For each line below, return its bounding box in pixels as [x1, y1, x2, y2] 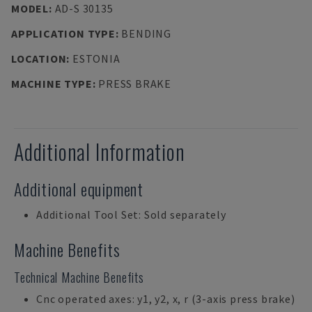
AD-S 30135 [54, 1, 114, 15]
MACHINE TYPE [11, 77, 93, 91]
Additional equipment [14, 176, 143, 201]
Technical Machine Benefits [14, 268, 144, 286]
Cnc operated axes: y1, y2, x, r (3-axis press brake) [36, 292, 295, 306]
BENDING [121, 26, 171, 40]
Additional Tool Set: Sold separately [36, 208, 226, 221]
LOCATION [11, 52, 67, 65]
